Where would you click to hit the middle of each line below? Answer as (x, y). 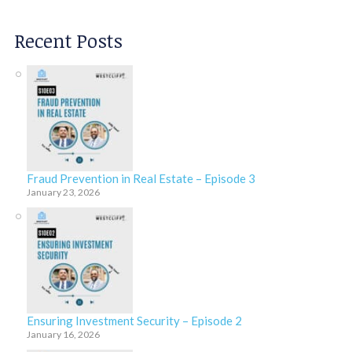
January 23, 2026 (63, 192)
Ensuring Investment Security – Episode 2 (134, 321)
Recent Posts (68, 41)
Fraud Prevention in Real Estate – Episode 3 (141, 179)
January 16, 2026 (63, 335)
